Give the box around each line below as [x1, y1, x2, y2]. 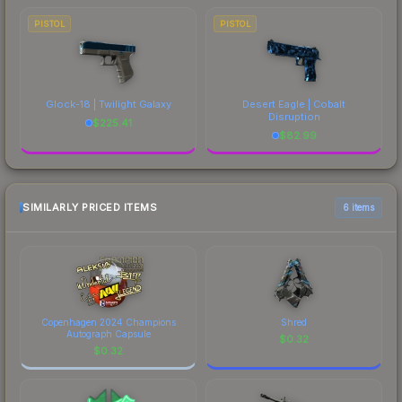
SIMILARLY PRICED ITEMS [22, 201, 157, 214]
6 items [343, 201, 374, 213]
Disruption [267, 109, 320, 123]
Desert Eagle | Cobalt [242, 97, 345, 110]
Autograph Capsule [66, 328, 151, 339]
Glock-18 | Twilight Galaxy [45, 97, 171, 110]
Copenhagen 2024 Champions [40, 316, 176, 328]
